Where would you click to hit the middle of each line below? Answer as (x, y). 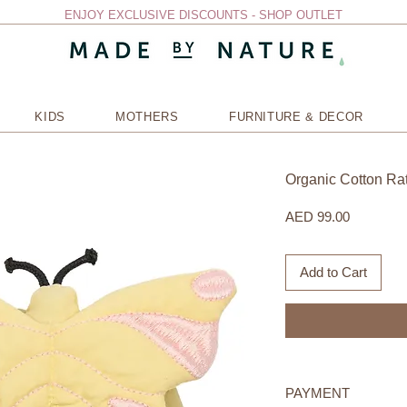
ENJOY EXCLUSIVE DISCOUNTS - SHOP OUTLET (203, 15)
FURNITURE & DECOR (296, 116)
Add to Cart (333, 272)
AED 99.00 (318, 216)
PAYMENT (318, 393)
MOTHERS (147, 116)
